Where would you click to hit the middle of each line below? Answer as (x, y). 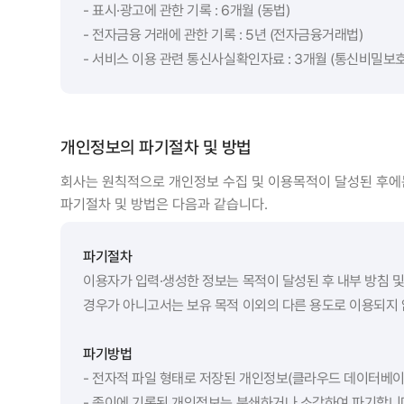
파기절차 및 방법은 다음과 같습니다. (165, 204)
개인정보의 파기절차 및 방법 (156, 147)
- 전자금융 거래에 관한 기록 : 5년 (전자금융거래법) (223, 34)
